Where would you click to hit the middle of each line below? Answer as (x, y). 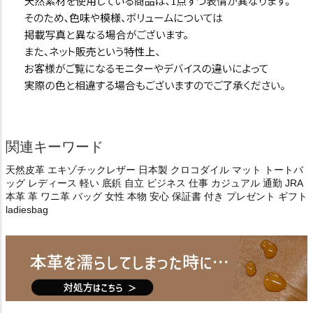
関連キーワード (54, 147)
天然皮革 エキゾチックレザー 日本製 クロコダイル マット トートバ (154, 170)
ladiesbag (27, 210)
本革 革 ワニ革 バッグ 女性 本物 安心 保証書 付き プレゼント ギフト (156, 197)
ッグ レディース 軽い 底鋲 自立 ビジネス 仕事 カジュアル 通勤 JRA (154, 183)
